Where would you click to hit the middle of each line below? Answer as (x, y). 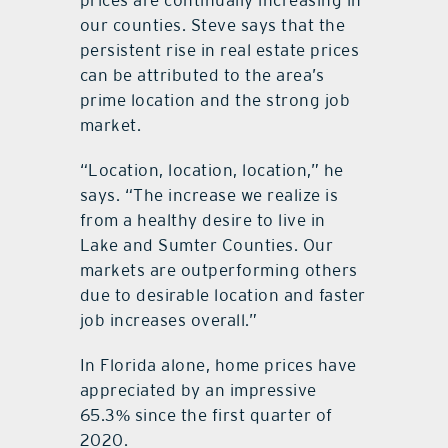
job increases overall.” (168, 320)
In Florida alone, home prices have (218, 365)
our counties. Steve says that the (212, 25)
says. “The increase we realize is (209, 195)
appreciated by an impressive (198, 390)
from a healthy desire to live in (202, 220)
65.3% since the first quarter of (206, 415)
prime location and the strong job (215, 100)
